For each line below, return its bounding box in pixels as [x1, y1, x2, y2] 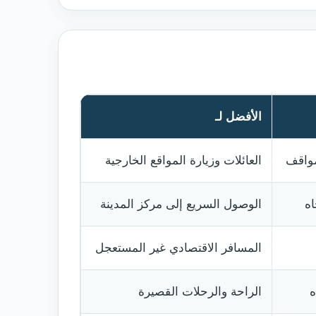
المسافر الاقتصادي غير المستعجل [95, 241, 262, 255]
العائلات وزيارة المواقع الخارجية [105, 154, 262, 167]
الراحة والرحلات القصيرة [138, 285, 262, 298]
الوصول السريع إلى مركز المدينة [100, 197, 262, 211]
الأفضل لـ [215, 110, 262, 123]
